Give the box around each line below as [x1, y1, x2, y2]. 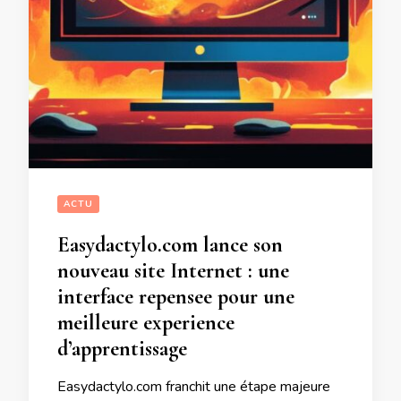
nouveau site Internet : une [57, 258, 289, 285]
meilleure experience [57, 310, 235, 337]
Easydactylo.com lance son [57, 232, 283, 259]
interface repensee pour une [57, 284, 294, 311]
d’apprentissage [57, 336, 187, 363]
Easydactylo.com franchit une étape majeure [57, 377, 330, 397]
